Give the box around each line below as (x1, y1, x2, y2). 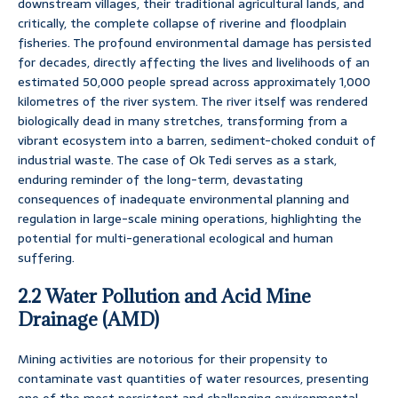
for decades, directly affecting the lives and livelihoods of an (18, 52, 370, 73)
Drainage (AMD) (18, 307, 159, 332)
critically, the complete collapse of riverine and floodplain (18, 13, 346, 34)
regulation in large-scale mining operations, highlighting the (18, 209, 362, 229)
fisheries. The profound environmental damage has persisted (18, 33, 371, 53)
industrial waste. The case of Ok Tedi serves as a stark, (18, 150, 337, 171)
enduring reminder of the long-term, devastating (18, 170, 303, 190)
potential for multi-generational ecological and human (18, 228, 333, 249)
